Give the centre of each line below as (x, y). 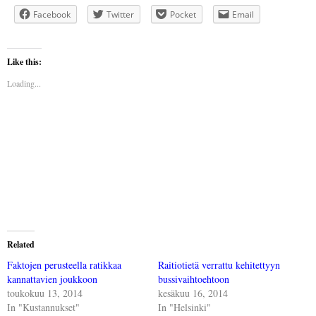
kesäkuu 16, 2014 (193, 293)
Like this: (24, 62)
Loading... (24, 83)
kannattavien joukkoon (52, 279)
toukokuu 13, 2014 (45, 293)
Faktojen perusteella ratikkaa (64, 265)
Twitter (120, 14)
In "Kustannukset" (43, 307)
